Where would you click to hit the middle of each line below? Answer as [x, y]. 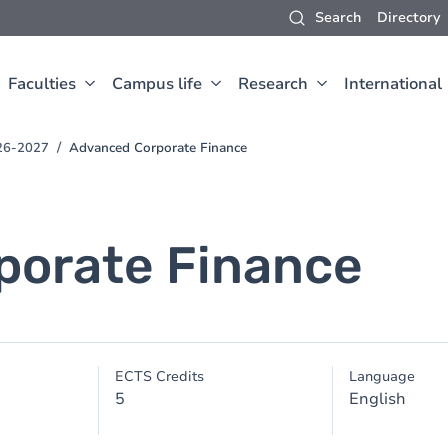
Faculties [42, 84]
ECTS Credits [160, 376]
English [377, 399]
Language [381, 376]
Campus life [157, 84]
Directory [408, 17]
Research [273, 84]
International [393, 84]
